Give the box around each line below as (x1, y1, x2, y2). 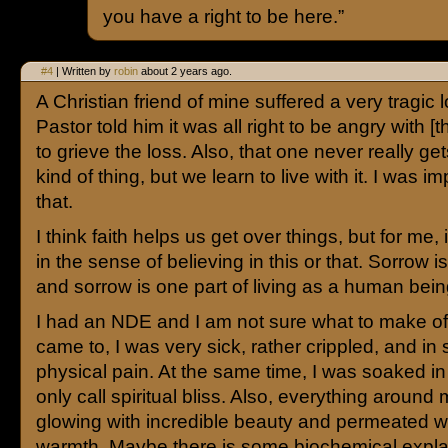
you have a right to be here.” (103, 6, 344, 27)
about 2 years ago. (138, 65, 232, 77)
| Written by (53, 65, 114, 77)
